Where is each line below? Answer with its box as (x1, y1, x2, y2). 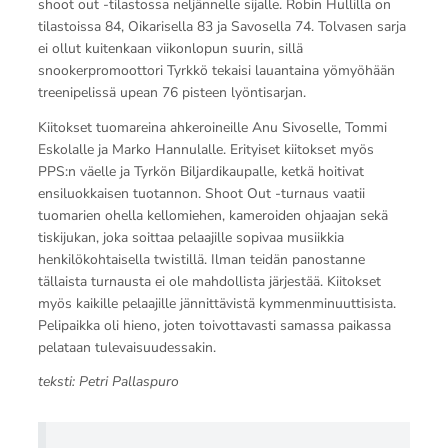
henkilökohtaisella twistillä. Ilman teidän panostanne (37, 249, 365, 269)
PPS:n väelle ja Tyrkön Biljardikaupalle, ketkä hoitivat (37, 161, 364, 181)
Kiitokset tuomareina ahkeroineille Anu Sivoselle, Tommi (37, 117, 387, 137)
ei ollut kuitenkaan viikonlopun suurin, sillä (37, 38, 303, 58)
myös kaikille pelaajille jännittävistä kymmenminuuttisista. (37, 293, 396, 313)
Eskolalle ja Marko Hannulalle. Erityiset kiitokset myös (37, 139, 374, 159)
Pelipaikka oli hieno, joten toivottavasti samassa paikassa (37, 315, 391, 335)
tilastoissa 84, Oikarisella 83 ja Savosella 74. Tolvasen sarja (37, 16, 406, 36)
